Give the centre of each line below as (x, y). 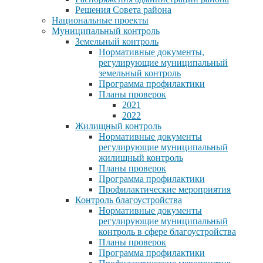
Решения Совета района (123, 9)
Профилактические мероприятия (165, 189)
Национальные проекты (100, 20)
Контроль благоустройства (129, 200)
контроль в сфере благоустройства (167, 231)
